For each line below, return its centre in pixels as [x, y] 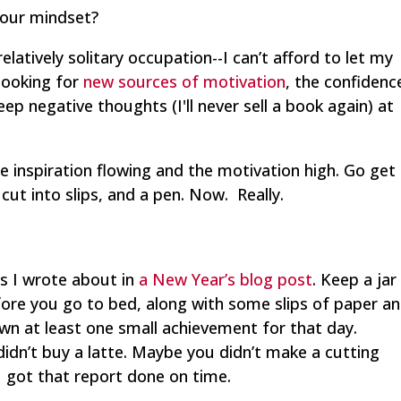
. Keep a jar [355, 279]
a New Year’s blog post [226, 279]
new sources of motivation [185, 81]
